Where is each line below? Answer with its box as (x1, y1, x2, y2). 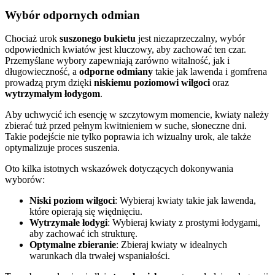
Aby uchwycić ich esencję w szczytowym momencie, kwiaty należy (5, 109, 269, 120)
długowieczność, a (5, 66, 79, 77)
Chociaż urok (5, 33, 60, 44)
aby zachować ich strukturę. (29, 228, 137, 239)
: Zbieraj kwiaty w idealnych (116, 239, 227, 250)
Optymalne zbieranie (29, 239, 116, 250)
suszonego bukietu (60, 33, 136, 44)
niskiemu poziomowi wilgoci (94, 77, 210, 88)
